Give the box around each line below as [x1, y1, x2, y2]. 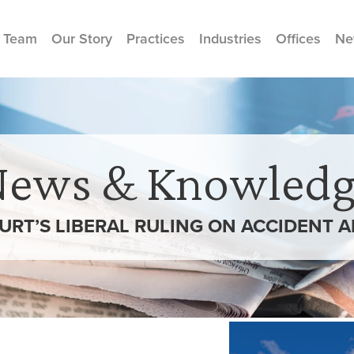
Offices [276, 28, 321, 49]
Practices [126, 28, 185, 49]
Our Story [51, 28, 112, 49]
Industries [199, 28, 262, 49]
